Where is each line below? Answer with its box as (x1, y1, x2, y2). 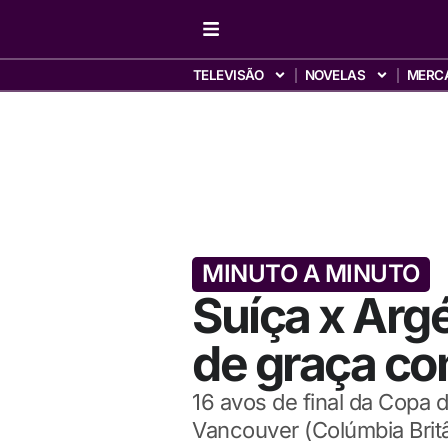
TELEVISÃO (192, 67, 264, 83)
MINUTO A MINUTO (202, 259, 420, 288)
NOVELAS (304, 67, 366, 83)
